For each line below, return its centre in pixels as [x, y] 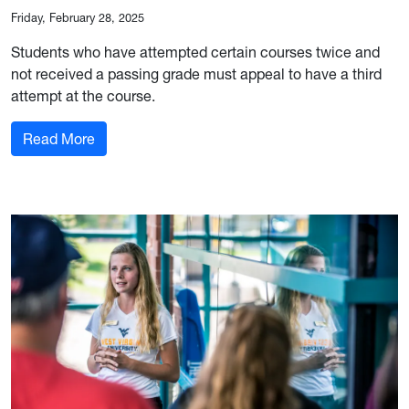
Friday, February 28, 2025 [78, 17]
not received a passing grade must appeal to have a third [196, 73]
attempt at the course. [83, 95]
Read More [59, 138]
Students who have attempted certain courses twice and [195, 52]
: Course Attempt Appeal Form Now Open [229, 137]
